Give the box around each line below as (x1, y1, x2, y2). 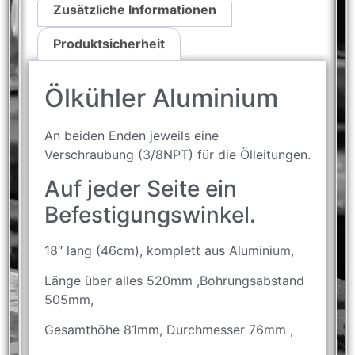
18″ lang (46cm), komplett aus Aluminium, (44, 242, 294, 258)
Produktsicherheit (53, 36, 166, 52)
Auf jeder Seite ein (44, 174, 237, 202)
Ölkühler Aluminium (44, 82, 278, 114)
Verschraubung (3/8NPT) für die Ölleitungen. (44, 147, 311, 163)
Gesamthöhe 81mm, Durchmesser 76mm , (44, 322, 293, 338)
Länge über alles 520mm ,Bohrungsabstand (44, 272, 304, 288)
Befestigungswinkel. (44, 200, 256, 228)
